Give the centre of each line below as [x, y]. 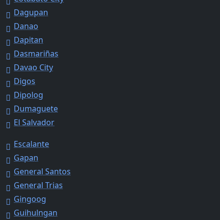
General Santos [42, 171]
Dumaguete [36, 108]
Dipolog [28, 95]
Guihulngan [36, 212]
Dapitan [28, 40]
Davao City [33, 67]
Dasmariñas [36, 53]
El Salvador [34, 122]
